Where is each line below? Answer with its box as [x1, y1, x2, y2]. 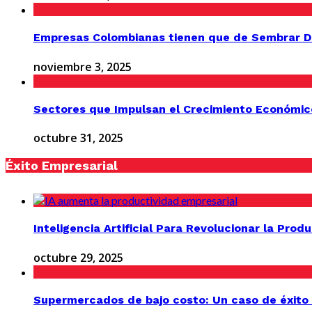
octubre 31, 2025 [33, 130, 123, 146]
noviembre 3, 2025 [33, 58, 132, 75]
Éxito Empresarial [6, 158, 118, 173]
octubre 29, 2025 [33, 249, 123, 265]
